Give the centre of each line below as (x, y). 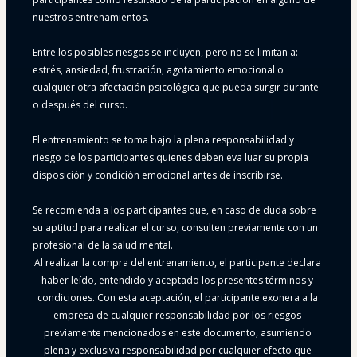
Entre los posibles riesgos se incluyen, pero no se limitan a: (165, 53)
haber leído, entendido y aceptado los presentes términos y (177, 280)
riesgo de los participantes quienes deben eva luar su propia (171, 158)
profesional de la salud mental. (103, 245)
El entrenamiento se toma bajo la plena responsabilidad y (163, 140)
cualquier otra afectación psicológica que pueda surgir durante (176, 88)
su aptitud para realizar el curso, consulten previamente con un (175, 228)
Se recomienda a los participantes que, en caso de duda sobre (175, 210)
